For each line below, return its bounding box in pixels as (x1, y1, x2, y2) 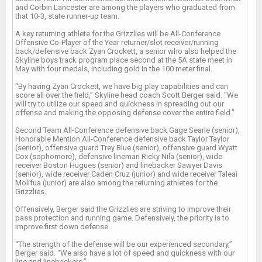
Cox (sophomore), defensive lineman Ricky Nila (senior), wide (15, 152, 222, 161)
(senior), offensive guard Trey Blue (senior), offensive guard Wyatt (15, 143, 237, 152)
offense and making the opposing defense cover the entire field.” (15, 108, 235, 117)
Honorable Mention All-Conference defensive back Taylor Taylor (15, 135, 229, 143)
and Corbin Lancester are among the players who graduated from (15, 3, 235, 12)
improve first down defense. (15, 222, 110, 231)
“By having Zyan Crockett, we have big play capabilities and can (15, 82, 228, 91)
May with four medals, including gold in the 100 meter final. (15, 64, 212, 73)
